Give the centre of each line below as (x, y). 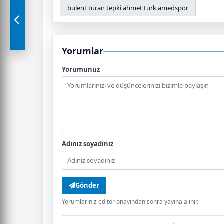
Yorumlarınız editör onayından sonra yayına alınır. (130, 202)
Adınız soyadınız (88, 144)
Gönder (87, 185)
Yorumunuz (81, 69)
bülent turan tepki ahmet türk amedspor (128, 8)
